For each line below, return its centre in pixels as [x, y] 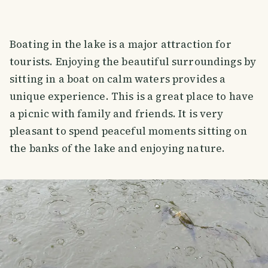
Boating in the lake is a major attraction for [121, 45]
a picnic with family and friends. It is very [117, 114]
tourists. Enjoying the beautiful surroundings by [133, 62]
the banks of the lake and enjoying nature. [118, 149]
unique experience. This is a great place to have [132, 97]
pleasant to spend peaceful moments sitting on [128, 131]
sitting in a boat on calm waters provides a [118, 79]
